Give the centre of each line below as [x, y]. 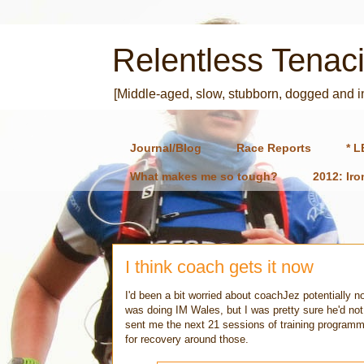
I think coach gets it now [219, 266]
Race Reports [274, 148]
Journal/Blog [166, 148]
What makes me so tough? [204, 177]
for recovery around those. [187, 339]
